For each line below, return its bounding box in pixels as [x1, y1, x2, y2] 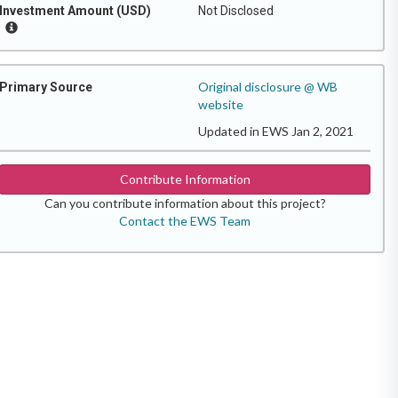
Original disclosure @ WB [198, 79, 338, 94]
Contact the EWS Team [119, 213, 251, 228]
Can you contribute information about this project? [44, 195, 326, 211]
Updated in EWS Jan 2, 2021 [198, 123, 354, 139]
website [198, 97, 243, 112]
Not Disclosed [198, 4, 274, 18]
